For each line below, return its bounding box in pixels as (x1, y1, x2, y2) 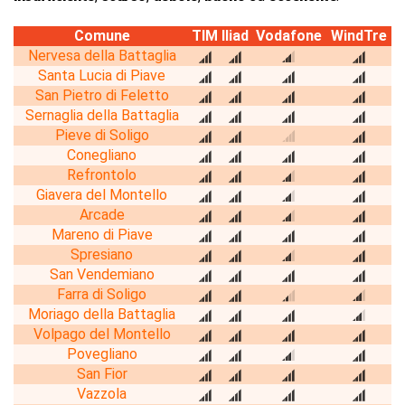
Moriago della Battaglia (28, 305, 175, 323)
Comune (73, 26, 130, 44)
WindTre (331, 26, 387, 44)
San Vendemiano (49, 265, 155, 283)
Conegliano (67, 146, 137, 164)
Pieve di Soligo (54, 126, 149, 144)
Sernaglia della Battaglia (24, 106, 179, 124)
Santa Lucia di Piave (38, 66, 165, 84)
